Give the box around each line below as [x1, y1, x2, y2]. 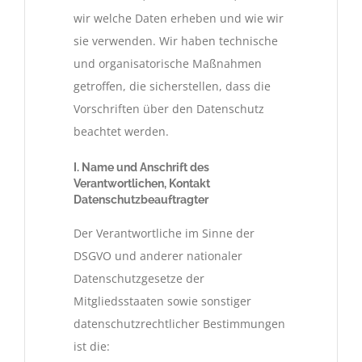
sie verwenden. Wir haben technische [74, 32, 278, 48]
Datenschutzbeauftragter [74, 192, 208, 206]
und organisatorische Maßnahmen [74, 55, 262, 71]
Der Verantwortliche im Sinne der [74, 225, 255, 242]
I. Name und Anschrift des [74, 160, 209, 174]
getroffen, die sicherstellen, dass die [74, 78, 271, 94]
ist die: [74, 339, 110, 355]
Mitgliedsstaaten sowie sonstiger [74, 293, 251, 309]
